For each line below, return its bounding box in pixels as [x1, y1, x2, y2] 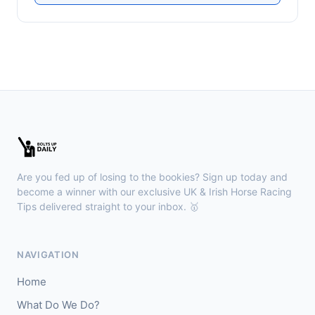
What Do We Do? [17, 298, 100, 312]
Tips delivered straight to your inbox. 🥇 [17, 200, 199, 213]
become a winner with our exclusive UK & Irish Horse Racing [17, 186, 292, 198]
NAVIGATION [17, 249, 79, 261]
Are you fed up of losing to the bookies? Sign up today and [17, 171, 288, 184]
